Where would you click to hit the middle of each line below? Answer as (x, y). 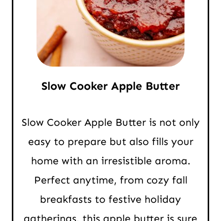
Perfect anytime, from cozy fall (110, 180)
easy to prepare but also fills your (110, 142)
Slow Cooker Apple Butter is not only (110, 123)
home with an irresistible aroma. (110, 161)
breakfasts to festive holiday (110, 200)
